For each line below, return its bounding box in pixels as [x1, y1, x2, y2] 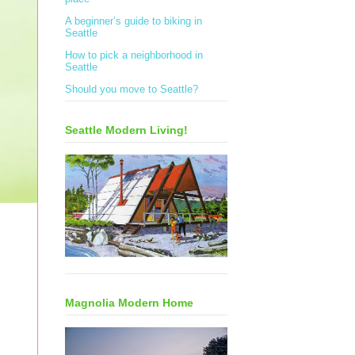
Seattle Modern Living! [65, 124, 188, 137]
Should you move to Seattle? [65, 83, 198, 96]
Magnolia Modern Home [65, 296, 193, 310]
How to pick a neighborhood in [65, 49, 203, 62]
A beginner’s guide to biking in [65, 15, 202, 28]
